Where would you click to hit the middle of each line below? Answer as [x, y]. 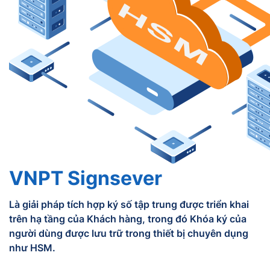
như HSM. [32, 248]
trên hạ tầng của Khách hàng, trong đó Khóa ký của [128, 219]
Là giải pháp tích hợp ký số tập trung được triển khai [129, 204]
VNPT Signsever [86, 178]
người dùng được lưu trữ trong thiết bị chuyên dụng [129, 233]
